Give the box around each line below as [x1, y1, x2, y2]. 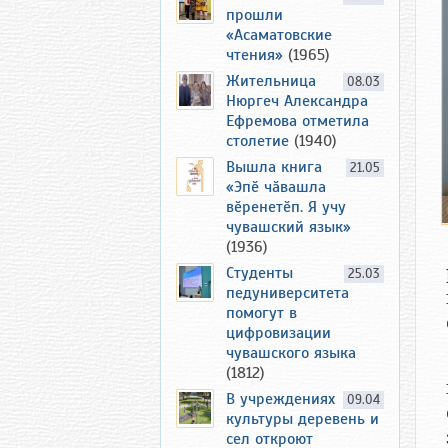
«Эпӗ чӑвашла [226, 177, 326, 197]
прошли [226, 5, 283, 25]
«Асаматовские [226, 25, 332, 45]
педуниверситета [226, 283, 349, 303]
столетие [226, 131, 289, 151]
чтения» [226, 45, 283, 65]
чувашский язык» [226, 217, 351, 237]
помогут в [226, 303, 297, 323]
